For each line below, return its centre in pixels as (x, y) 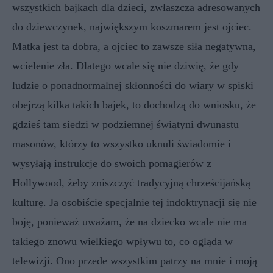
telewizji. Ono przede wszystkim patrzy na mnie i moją (135, 261)
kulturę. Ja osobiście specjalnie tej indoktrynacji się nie (134, 202)
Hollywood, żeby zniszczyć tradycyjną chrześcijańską (131, 183)
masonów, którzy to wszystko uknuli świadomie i (122, 144)
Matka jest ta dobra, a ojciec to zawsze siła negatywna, (134, 46)
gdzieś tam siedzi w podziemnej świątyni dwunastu (126, 124)
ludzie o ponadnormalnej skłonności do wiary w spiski (133, 85)
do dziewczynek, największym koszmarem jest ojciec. (132, 27)
